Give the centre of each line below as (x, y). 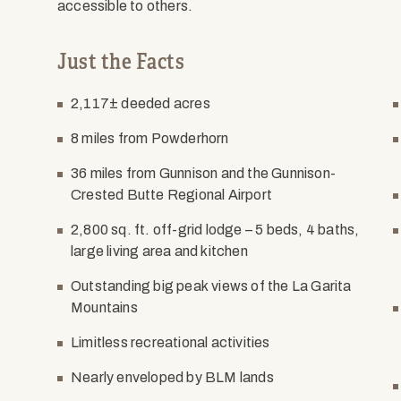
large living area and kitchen (159, 251)
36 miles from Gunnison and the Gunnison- (203, 173)
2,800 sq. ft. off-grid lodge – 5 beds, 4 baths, (215, 230)
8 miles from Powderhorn (150, 138)
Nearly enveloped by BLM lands (172, 377)
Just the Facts (121, 62)
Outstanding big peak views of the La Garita (211, 286)
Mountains (104, 307)
